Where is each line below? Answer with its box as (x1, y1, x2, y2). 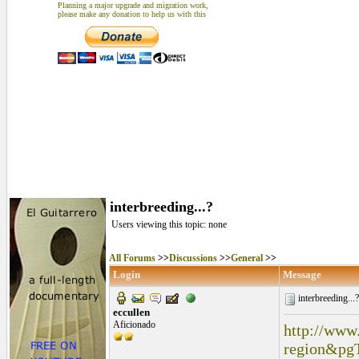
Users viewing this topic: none (111, 219, 227, 230)
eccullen (113, 306, 150, 318)
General (231, 252, 263, 264)
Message (283, 268, 321, 280)
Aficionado (113, 319, 155, 330)
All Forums (109, 252, 155, 264)
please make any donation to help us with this (58, 10, 206, 18)
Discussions (169, 252, 217, 264)
